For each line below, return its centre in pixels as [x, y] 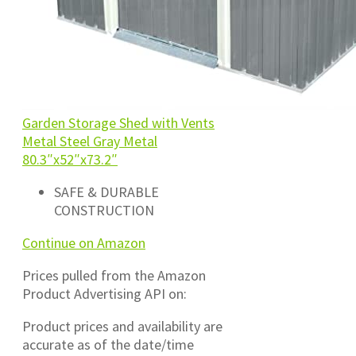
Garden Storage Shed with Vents [118, 123]
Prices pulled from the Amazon [114, 276]
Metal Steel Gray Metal [90, 141]
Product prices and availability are [122, 327]
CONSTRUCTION [104, 211]
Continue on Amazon [84, 243]
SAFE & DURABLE [106, 192]
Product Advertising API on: [104, 294]
